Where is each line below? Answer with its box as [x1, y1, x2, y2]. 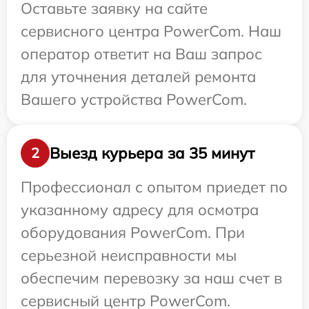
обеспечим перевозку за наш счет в [21, 268, 282, 288]
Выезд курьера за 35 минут [50, 143, 255, 163]
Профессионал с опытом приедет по [21, 177, 288, 197]
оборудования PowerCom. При [21, 223, 245, 242]
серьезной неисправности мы [21, 246, 237, 265]
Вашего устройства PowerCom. [21, 90, 247, 109]
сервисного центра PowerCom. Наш [21, 21, 281, 41]
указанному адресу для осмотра [21, 200, 259, 219]
